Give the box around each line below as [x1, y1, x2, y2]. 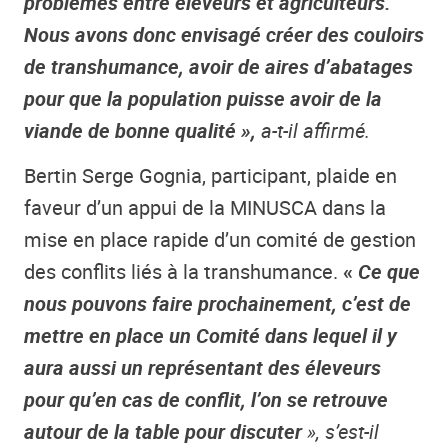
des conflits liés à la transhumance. [24, 257, 343, 285]
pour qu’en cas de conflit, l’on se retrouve [24, 385, 388, 413]
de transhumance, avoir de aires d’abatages [24, 53, 413, 81]
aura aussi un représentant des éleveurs [24, 353, 381, 381]
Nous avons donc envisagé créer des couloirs [24, 21, 424, 49]
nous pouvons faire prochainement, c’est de [24, 289, 411, 317]
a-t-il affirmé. [261, 117, 370, 145]
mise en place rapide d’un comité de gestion [24, 225, 416, 253]
